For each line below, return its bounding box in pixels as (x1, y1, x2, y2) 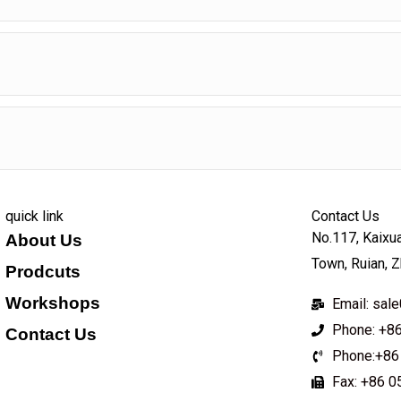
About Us (5, 231, 82, 251)
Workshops (5, 294, 100, 313)
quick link (5, 208, 64, 226)
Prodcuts (5, 262, 81, 282)
